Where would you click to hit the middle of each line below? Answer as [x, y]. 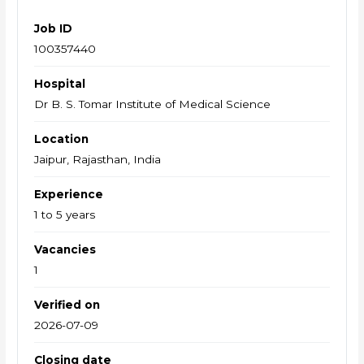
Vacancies [65, 249]
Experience [69, 194]
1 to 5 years [65, 214]
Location [62, 139]
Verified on [67, 304]
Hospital [60, 83]
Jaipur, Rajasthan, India [98, 159]
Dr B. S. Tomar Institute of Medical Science [153, 104]
